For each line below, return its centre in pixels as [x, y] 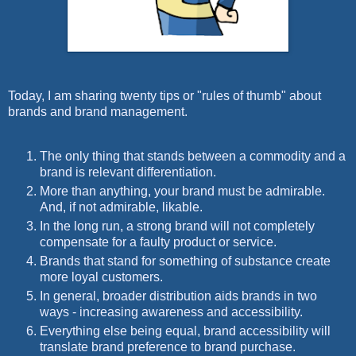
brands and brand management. [98, 112]
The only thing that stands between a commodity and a [193, 157]
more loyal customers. [103, 277]
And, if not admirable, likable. [123, 207]
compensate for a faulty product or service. [158, 242]
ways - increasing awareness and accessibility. [171, 311]
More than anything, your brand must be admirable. [182, 192]
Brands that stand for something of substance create [185, 261]
